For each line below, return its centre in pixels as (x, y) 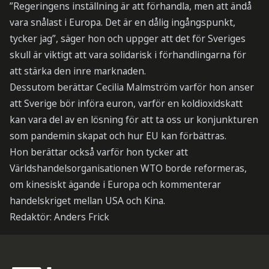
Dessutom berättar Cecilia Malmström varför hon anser (131, 87)
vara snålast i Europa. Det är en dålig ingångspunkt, (122, 23)
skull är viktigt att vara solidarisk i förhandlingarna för (128, 55)
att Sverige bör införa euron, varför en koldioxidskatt (126, 104)
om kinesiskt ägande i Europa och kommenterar (115, 185)
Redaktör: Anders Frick (59, 217)
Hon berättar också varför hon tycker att (98, 152)
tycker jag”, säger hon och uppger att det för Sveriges (127, 39)
